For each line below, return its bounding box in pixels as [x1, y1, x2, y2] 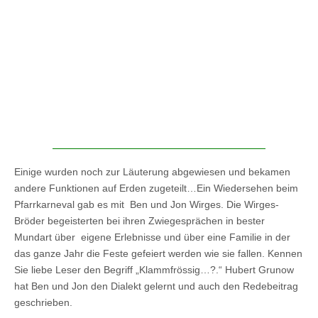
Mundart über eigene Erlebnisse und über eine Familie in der [14, 231, 290, 243]
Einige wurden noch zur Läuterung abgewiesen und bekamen [14, 165, 290, 177]
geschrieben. [14, 296, 72, 308]
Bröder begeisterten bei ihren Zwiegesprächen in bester [14, 214, 265, 226]
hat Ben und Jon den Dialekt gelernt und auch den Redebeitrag [14, 280, 301, 292]
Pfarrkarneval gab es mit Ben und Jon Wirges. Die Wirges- [14, 198, 279, 210]
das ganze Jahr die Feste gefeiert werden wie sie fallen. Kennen [14, 247, 302, 259]
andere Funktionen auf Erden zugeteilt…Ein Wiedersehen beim [14, 182, 298, 194]
